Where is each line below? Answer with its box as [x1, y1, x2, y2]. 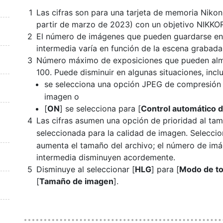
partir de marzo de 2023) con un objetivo [36, 19, 197, 29]
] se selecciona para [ [60, 104, 141, 113]
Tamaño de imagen [39, 176, 113, 186]
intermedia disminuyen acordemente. [36, 152, 175, 162]
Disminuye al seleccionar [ [36, 164, 135, 174]
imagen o [44, 92, 79, 102]
